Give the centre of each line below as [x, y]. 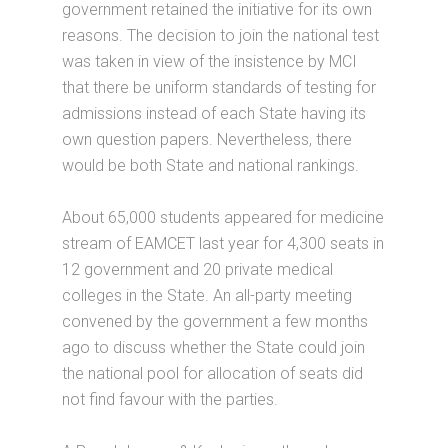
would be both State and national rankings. [211, 165]
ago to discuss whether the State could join [214, 347]
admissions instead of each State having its [214, 113]
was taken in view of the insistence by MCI [210, 61]
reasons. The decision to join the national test [221, 35]
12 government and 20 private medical [198, 269]
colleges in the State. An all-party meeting [207, 295]
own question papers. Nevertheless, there [207, 139]
